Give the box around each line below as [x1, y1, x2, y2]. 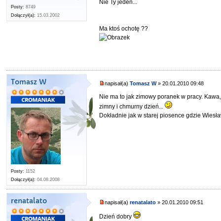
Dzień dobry [99, 213, 134, 220]
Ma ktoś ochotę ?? [99, 25, 148, 33]
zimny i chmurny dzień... [99, 103, 165, 110]
